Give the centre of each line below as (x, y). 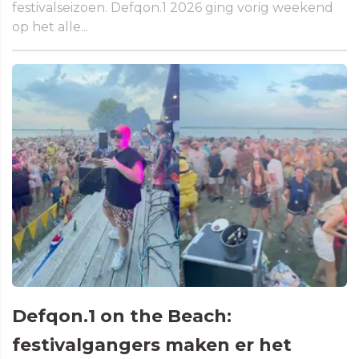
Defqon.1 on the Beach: (122, 317)
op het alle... (50, 26)
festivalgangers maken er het (152, 345)
